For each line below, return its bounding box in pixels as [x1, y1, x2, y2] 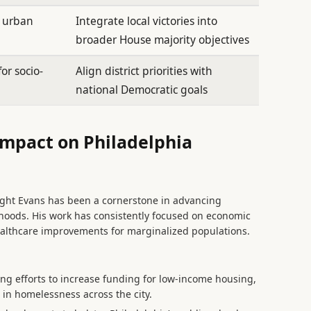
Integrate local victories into [76, 12, 218, 28]
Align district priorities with [76, 62, 213, 78]
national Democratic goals [76, 81, 208, 97]
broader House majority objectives [76, 31, 250, 47]
